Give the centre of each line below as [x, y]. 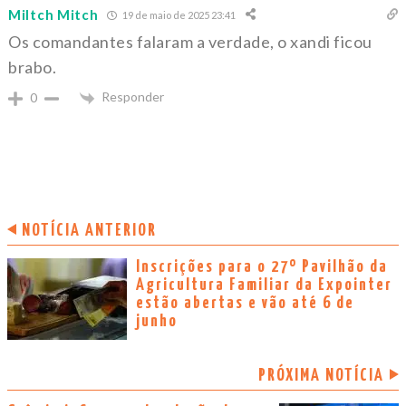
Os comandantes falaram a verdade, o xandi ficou [190, 42]
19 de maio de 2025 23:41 [179, 14]
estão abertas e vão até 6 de [245, 303]
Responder [133, 97]
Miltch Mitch [53, 15]
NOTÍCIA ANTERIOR [89, 230]
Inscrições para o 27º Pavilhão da [262, 266]
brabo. [32, 68]
